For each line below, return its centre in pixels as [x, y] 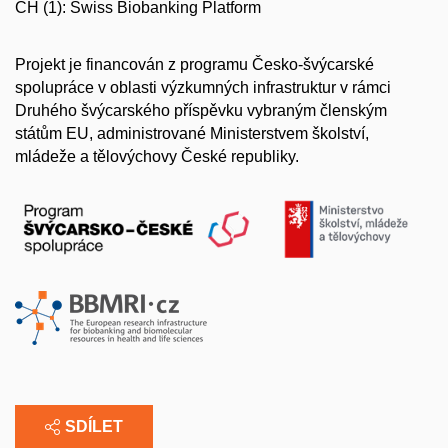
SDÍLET [94, 426]
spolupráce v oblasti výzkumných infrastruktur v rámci [203, 88]
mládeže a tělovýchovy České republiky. [157, 157]
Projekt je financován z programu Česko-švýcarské [194, 65]
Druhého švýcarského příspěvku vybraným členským [201, 111]
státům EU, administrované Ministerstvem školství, [192, 134]
